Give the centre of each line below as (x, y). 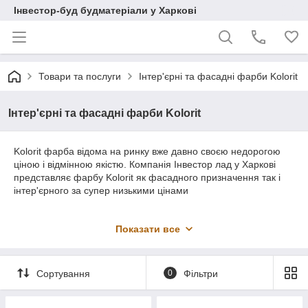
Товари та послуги (80, 76)
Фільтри (200, 273)
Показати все (148, 229)
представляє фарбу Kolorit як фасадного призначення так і (147, 177)
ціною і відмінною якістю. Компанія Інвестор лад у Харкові (145, 164)
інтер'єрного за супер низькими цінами (101, 190)
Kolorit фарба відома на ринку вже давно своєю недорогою (147, 151)
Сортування (63, 273)
